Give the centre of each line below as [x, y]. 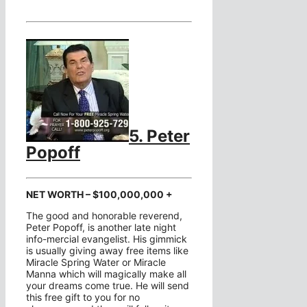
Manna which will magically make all [106, 274]
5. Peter [159, 136]
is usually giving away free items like [107, 251]
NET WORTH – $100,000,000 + [99, 195]
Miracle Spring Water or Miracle [96, 262]
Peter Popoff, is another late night [101, 228]
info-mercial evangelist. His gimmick [107, 239]
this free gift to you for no [83, 297]
